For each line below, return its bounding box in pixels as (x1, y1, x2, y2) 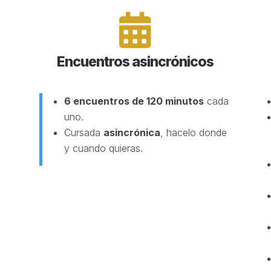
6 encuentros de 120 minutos (64, 95, 204, 107)
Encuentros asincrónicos (57, 53, 214, 71)
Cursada (64, 126, 103, 139)
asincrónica (103, 126, 160, 139)
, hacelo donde (160, 126, 227, 139)
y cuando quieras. (64, 142, 143, 154)
